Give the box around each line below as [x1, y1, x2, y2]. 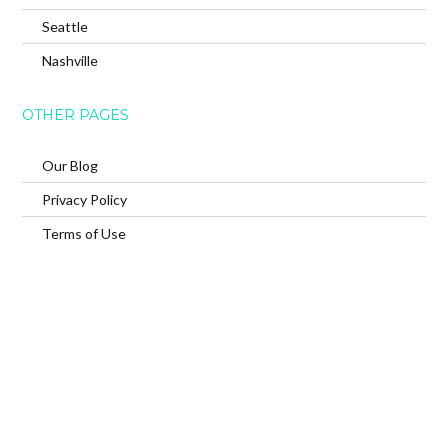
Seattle [42, 17, 89, 35]
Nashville [42, 51, 99, 69]
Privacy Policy [42, 190, 128, 208]
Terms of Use [42, 224, 127, 242]
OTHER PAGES [22, 105, 130, 124]
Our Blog [42, 156, 99, 174]
